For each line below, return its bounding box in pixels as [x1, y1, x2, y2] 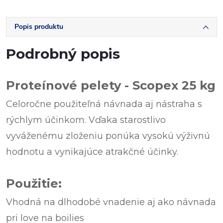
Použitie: [6, 176, 62, 191]
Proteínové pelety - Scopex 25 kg [6, 78, 216, 93]
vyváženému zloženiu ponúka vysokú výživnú [6, 130, 210, 141]
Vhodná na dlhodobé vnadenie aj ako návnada [6, 197, 216, 208]
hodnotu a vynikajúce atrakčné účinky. [6, 146, 178, 157]
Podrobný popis [6, 45, 120, 62]
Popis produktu [14, 22, 63, 31]
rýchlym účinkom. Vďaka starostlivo [6, 114, 166, 125]
